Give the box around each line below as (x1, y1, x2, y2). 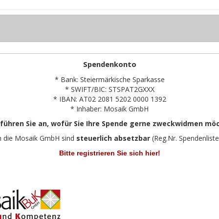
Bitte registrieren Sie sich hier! (59, 149, 160, 157)
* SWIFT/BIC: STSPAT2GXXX (65, 85, 154, 94)
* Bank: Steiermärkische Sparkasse (54, 75, 165, 85)
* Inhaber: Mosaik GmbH (70, 104, 149, 114)
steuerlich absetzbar (76, 133, 150, 143)
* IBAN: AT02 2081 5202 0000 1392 (53, 94, 166, 104)
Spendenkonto (83, 59, 136, 69)
